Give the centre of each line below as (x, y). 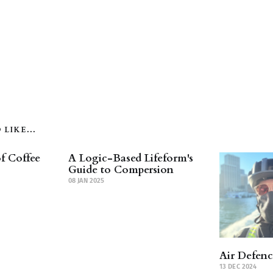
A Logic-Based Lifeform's (131, 158)
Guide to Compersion (121, 169)
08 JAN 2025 (87, 180)
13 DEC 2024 (238, 266)
